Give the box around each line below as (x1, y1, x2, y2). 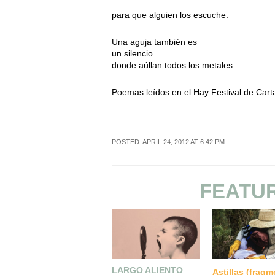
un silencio (112, 48, 153, 59)
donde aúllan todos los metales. (112, 60, 235, 71)
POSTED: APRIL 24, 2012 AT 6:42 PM (112, 138, 225, 146)
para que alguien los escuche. (112, 10, 228, 20)
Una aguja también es (112, 37, 197, 47)
